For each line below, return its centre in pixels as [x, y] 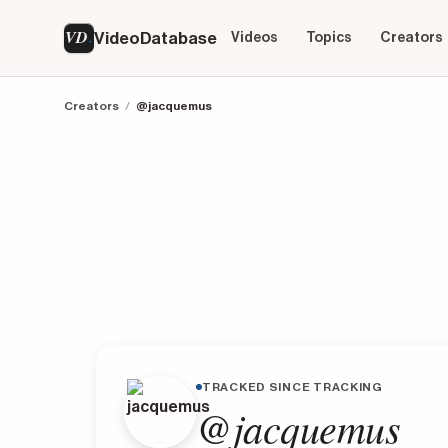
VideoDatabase [155, 38]
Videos [254, 37]
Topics [328, 37]
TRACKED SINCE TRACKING [292, 387]
